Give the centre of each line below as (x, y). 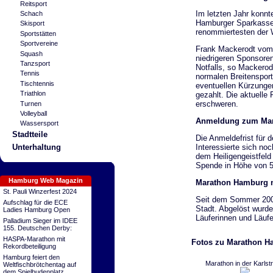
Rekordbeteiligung (30, 246)
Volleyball (33, 113)
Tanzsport (35, 63)
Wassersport (39, 123)
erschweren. (217, 104)
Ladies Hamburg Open (37, 210)
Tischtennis (37, 83)
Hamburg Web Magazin (46, 180)
